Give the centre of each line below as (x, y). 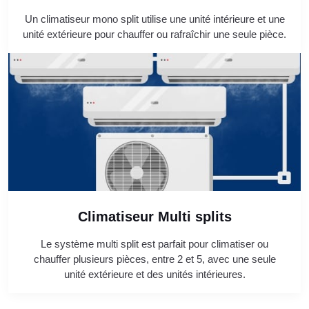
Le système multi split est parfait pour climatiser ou (154, 244)
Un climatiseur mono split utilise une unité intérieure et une (154, 19)
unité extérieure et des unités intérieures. (154, 275)
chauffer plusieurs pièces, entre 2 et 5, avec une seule (154, 259)
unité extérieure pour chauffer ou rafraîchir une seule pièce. (154, 34)
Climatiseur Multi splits (154, 217)
